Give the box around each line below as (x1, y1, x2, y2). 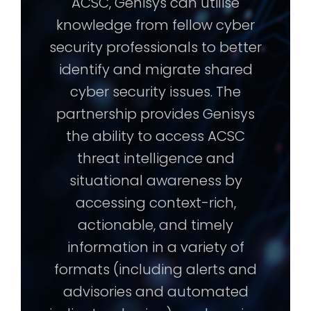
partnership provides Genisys (56, 104, 255, 124)
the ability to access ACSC (66, 126, 245, 146)
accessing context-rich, (75, 193, 236, 213)
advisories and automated (62, 282, 249, 302)
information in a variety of (67, 237, 244, 258)
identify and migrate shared (58, 60, 253, 80)
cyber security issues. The (70, 82, 241, 102)
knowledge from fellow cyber (56, 15, 255, 35)
